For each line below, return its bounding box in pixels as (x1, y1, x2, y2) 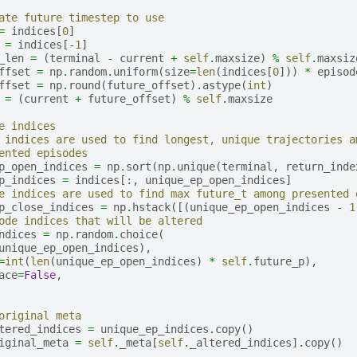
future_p (253, 254, 304, 268)
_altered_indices (189, 335, 292, 349)
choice (119, 227, 158, 241)
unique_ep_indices (100, 322, 209, 335)
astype (202, 78, 241, 92)
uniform (112, 65, 158, 78)
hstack (131, 200, 171, 214)
